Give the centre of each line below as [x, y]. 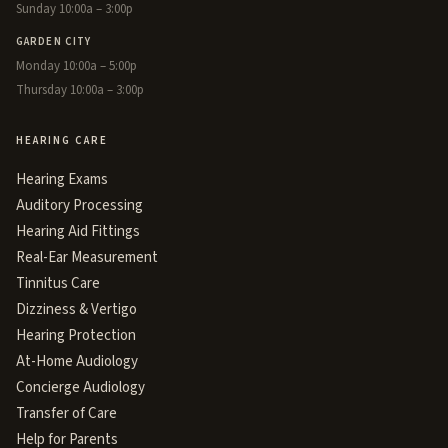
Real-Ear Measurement [87, 257]
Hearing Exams [62, 179]
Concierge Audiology [80, 387]
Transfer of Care [66, 413]
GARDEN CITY [54, 41]
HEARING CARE [62, 140]
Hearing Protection [76, 335]
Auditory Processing [79, 205]
